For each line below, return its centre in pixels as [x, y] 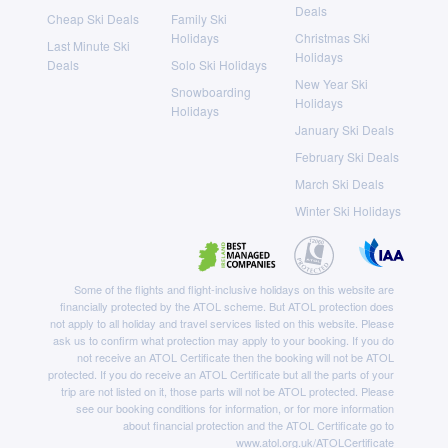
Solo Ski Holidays [218, 64]
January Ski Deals [344, 129]
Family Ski [198, 18]
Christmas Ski [332, 37]
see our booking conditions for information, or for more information [234, 407]
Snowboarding [210, 91]
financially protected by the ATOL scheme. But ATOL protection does [226, 305]
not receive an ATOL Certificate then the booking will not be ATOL [235, 356]
